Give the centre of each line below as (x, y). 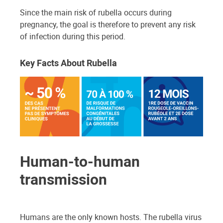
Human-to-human (80, 161)
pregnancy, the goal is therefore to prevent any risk (108, 24)
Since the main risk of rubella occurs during (96, 12)
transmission (63, 179)
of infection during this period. (73, 36)
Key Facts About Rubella (68, 63)
